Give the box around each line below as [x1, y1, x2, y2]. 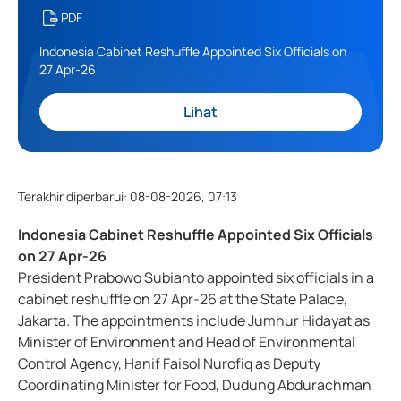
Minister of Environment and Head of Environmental [18, 332, 355, 353]
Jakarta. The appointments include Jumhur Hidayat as [18, 311, 370, 331]
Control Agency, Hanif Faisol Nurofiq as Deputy [18, 354, 320, 374]
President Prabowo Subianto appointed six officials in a [18, 268, 374, 288]
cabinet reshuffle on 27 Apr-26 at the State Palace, [18, 289, 347, 310]
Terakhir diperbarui [18, 188, 124, 206]
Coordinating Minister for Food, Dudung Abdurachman [18, 375, 371, 396]
